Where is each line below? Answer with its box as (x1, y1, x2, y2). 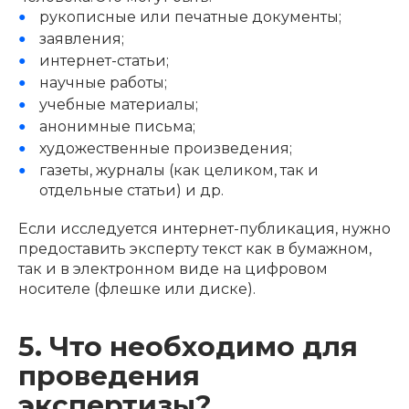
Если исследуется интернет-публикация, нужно (18, 219, 391, 237)
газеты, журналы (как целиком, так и (38, 161, 319, 179)
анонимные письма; (38, 117, 195, 135)
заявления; (38, 29, 124, 47)
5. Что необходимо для (18, 329, 358, 362)
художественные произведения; (38, 139, 292, 157)
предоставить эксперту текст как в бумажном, (18, 239, 372, 257)
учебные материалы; (38, 95, 198, 113)
